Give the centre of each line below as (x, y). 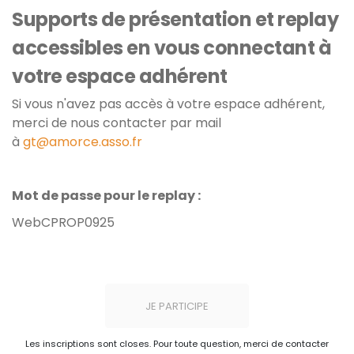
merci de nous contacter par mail (117, 123)
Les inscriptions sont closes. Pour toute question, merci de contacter (177, 343)
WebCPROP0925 (63, 222)
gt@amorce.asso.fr (83, 142)
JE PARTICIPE (177, 306)
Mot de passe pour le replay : (107, 196)
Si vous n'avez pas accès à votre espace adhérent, (168, 104)
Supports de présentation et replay (175, 19)
